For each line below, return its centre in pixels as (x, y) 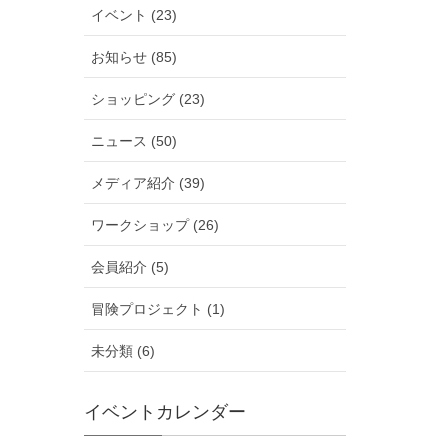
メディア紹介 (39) (147, 183)
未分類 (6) (122, 351)
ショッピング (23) (147, 99)
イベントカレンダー (164, 412)
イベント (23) (133, 15)
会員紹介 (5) (129, 267)
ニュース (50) (133, 141)
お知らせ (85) (133, 57)
